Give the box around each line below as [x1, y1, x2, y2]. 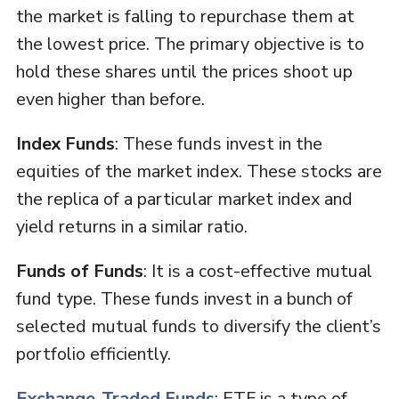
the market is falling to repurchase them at [15, 4, 354, 29]
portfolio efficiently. [15, 342, 171, 367]
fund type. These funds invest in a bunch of [15, 287, 353, 312]
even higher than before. [15, 87, 205, 112]
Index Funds [15, 132, 115, 157]
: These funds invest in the [114, 132, 322, 157]
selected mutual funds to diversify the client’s [15, 314, 381, 339]
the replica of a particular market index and [15, 187, 353, 212]
